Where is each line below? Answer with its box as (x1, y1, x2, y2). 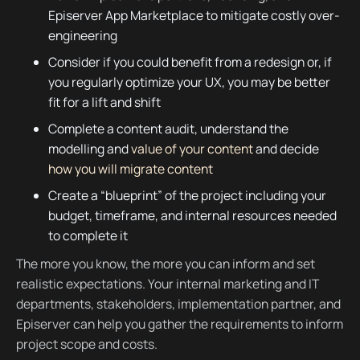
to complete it (47, 226, 128, 244)
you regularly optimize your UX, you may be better (47, 72, 330, 91)
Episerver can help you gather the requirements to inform (15, 314, 343, 333)
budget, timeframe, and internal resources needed (47, 206, 337, 224)
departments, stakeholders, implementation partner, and (15, 294, 341, 313)
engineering (47, 27, 117, 45)
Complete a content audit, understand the (47, 119, 288, 137)
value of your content (130, 139, 253, 157)
